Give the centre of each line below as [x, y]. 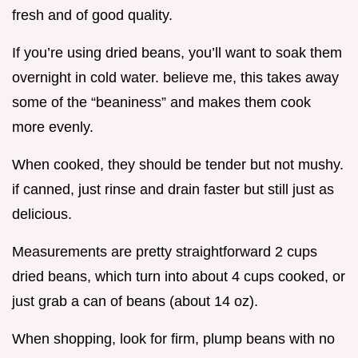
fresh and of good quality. [92, 16]
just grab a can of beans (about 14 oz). [135, 302]
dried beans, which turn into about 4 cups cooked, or [179, 277]
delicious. [42, 215]
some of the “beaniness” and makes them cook [161, 103]
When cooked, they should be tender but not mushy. [178, 165]
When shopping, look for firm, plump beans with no [173, 339]
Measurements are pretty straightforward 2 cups [165, 252]
